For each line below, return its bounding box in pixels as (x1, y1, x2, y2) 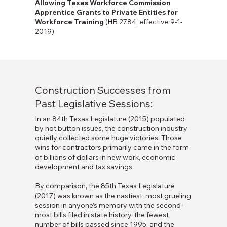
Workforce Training (34, 17, 104, 27)
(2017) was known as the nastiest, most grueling (34, 191, 191, 201)
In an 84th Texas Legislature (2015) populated (34, 114, 185, 124)
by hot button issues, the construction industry (34, 124, 187, 133)
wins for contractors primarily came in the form (34, 143, 189, 153)
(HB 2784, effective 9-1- (103, 17, 183, 27)
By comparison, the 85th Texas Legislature (34, 181, 175, 191)
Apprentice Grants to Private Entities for (34, 8, 178, 17)
